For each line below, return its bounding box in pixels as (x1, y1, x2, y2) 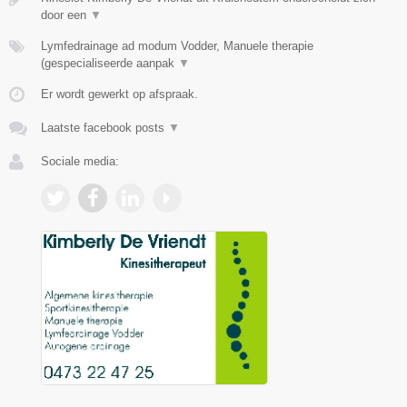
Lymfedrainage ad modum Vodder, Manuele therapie (41, 39, 313, 54)
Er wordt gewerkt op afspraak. (41, 87, 198, 102)
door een (41, 8, 90, 23)
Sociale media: (41, 154, 119, 169)
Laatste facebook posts (41, 121, 168, 135)
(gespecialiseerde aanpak (41, 56, 178, 71)
